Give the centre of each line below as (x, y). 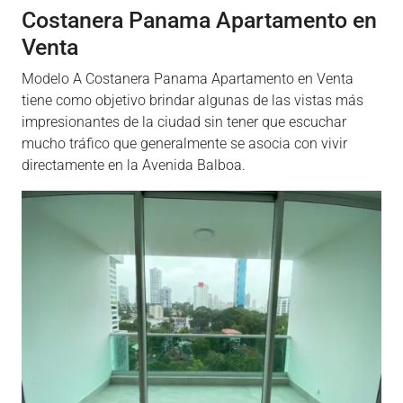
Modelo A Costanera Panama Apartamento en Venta (188, 79)
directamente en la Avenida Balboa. (134, 165)
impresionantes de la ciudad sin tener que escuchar (184, 122)
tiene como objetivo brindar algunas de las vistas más (193, 100)
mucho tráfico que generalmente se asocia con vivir (184, 143)
